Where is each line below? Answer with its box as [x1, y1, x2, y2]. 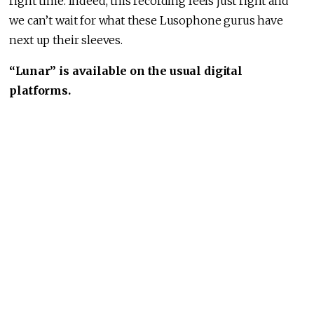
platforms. [9, 83, 71, 97]
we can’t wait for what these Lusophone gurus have [9, 13, 283, 27]
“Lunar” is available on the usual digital [9, 63, 243, 78]
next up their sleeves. [9, 32, 123, 47]
